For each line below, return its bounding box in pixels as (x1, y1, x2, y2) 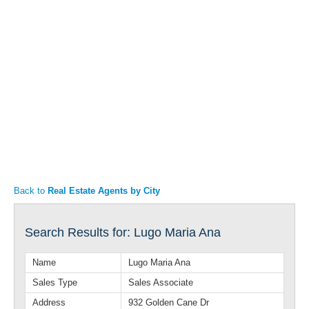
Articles (24, 18, 57, 28)
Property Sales (24, 44, 87, 54)
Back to (14, 186, 48, 196)
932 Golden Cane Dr (128, 297, 209, 308)
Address (32, 297, 66, 308)
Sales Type (32, 277, 77, 288)
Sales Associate (128, 277, 193, 288)
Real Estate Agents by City (48, 186, 160, 196)
